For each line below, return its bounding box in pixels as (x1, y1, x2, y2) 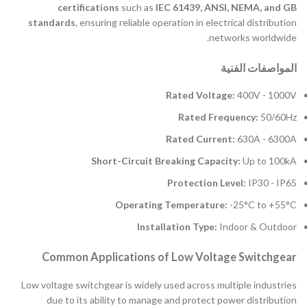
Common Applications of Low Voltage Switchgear (42, 250, 297, 264)
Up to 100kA (241, 155, 297, 167)
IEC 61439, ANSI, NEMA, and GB (156, 1, 297, 14)
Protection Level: (167, 177, 246, 189)
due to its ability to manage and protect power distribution (47, 293, 297, 306)
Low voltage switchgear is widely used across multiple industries (21, 278, 297, 291)
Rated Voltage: (166, 89, 235, 101)
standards (28, 16, 75, 29)
